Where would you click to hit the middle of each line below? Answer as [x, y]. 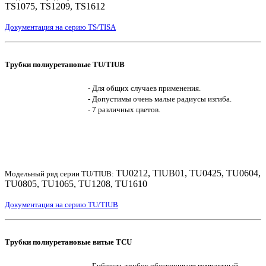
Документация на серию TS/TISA [60, 27]
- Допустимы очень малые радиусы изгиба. [160, 99]
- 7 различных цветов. [124, 110]
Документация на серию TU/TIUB [61, 205]
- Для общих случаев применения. [144, 88]
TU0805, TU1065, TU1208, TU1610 [76, 184]
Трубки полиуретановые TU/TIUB [65, 65]
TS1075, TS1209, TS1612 [55, 7]
